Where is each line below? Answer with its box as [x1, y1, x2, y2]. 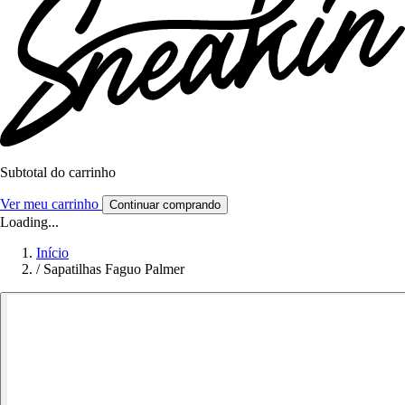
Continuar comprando [109, 198, 221, 212]
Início [36, 245, 69, 261]
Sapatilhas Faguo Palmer [43, 261, 184, 278]
